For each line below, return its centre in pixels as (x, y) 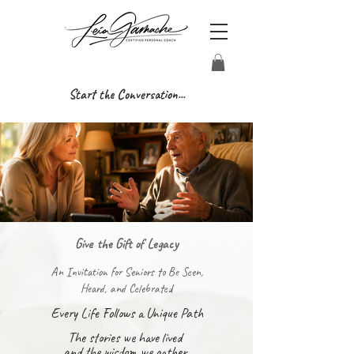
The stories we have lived (126, 337)
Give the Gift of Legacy (126, 243)
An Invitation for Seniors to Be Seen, (126, 272)
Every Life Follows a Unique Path (126, 313)
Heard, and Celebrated (126, 288)
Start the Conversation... (126, 94)
